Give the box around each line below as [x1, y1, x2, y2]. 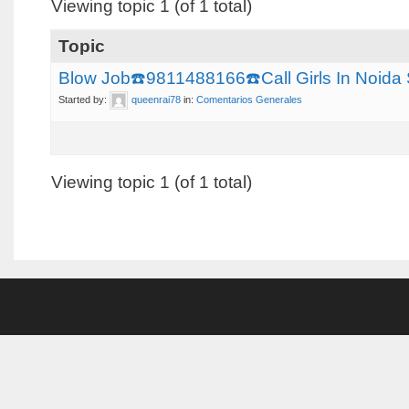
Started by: [58, 93, 110, 105]
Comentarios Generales [195, 93, 302, 105]
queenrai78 [131, 93, 181, 105]
